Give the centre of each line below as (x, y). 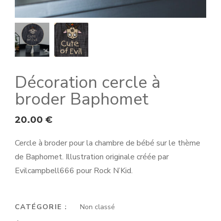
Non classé (97, 207)
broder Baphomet (82, 99)
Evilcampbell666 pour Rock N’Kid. (74, 171)
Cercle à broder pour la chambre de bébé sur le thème (108, 143)
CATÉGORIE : (42, 207)
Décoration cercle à (88, 83)
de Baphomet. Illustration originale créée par (92, 157)
